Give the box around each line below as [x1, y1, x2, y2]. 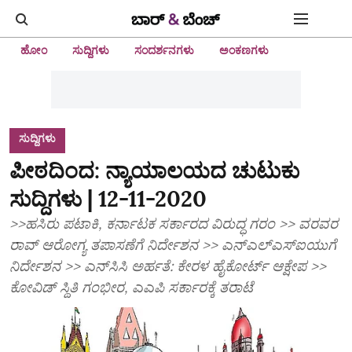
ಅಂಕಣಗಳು [219, 43, 269, 57]
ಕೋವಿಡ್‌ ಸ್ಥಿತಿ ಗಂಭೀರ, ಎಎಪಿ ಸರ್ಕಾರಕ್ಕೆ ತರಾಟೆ [9, 278, 253, 296]
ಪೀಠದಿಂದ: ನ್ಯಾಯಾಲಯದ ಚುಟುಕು [9, 156, 299, 185]
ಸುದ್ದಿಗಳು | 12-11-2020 [9, 185, 207, 213]
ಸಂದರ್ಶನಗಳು [134, 43, 194, 57]
